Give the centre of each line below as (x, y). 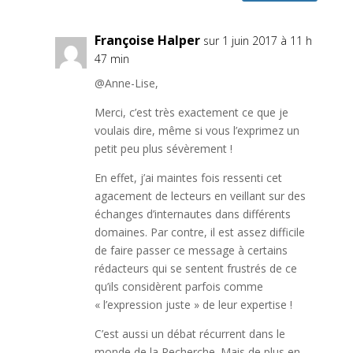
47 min (111, 59)
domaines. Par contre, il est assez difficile (199, 232)
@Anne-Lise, (126, 84)
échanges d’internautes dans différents (192, 214)
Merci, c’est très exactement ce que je (191, 113)
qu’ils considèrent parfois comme (178, 287)
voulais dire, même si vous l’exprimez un (197, 131)
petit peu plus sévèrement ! (163, 149)
